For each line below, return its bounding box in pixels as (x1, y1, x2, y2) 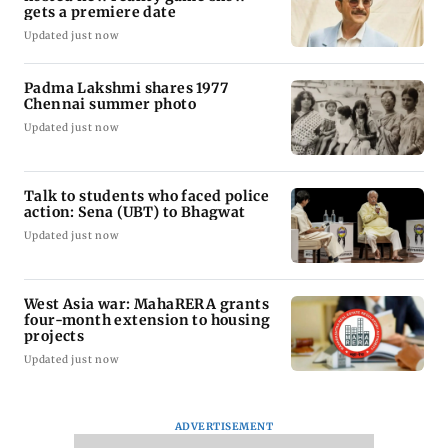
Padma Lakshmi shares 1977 (24, 79, 228, 98)
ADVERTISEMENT (174, 420, 274, 434)
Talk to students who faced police (24, 187, 270, 206)
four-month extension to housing (24, 311, 272, 330)
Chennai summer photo (24, 95, 196, 114)
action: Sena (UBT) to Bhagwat (24, 203, 246, 222)
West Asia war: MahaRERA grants (24, 295, 269, 314)
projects (24, 327, 85, 346)
